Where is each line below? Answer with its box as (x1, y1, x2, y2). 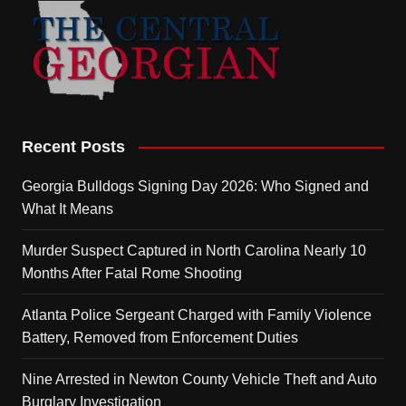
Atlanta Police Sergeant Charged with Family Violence (21, 306, 372, 323)
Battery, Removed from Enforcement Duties (21, 329, 298, 345)
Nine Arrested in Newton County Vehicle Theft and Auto (21, 371, 377, 387)
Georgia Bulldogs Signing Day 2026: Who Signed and (21, 178, 369, 194)
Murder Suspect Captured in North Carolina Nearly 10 (21, 242, 366, 258)
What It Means (21, 200, 113, 217)
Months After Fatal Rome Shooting (21, 265, 242, 281)
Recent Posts (21, 137, 125, 156)
